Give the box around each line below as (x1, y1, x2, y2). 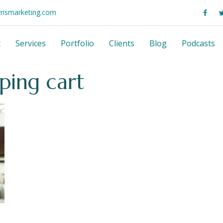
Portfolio (61, 38, 94, 49)
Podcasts (182, 38, 215, 49)
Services (15, 38, 46, 49)
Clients (109, 38, 134, 49)
